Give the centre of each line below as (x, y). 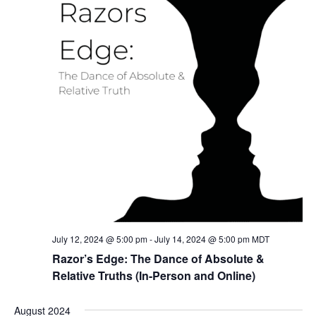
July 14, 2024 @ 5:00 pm (202, 239)
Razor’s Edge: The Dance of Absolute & (158, 259)
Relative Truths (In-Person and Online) (153, 276)
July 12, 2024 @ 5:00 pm (99, 239)
